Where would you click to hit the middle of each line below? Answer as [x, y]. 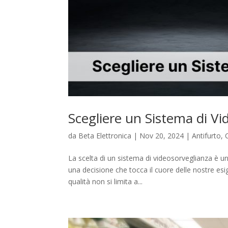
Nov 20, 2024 [162, 136]
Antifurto [207, 136]
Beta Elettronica [105, 136]
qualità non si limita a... [106, 182]
